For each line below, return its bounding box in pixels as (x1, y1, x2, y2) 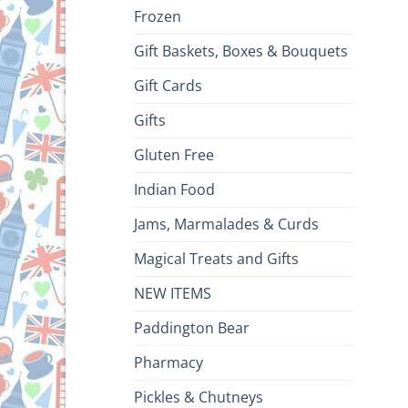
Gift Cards (134, 75, 202, 96)
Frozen (134, 5, 181, 26)
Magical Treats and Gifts (134, 248, 299, 269)
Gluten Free (134, 144, 214, 165)
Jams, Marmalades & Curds (134, 213, 319, 234)
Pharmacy (134, 352, 203, 372)
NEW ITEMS (134, 282, 211, 303)
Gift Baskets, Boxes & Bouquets (134, 40, 348, 61)
